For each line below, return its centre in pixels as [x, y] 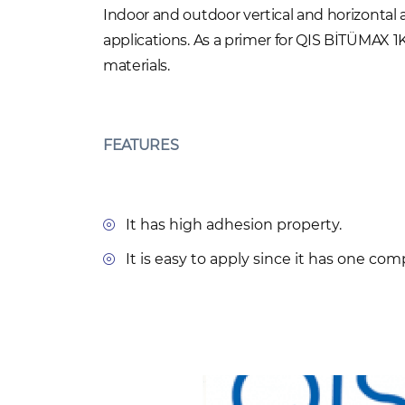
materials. [137, 66]
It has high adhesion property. [234, 225]
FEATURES [141, 145]
